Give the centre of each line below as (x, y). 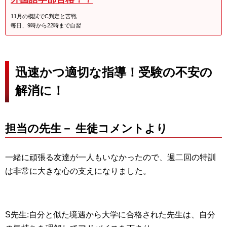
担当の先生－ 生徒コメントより (86, 128)
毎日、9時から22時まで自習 (46, 25)
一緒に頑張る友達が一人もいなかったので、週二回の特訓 (110, 157)
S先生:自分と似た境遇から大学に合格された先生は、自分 (110, 214)
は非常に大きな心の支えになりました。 (78, 171)
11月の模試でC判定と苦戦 (44, 16)
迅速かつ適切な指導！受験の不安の (114, 72)
